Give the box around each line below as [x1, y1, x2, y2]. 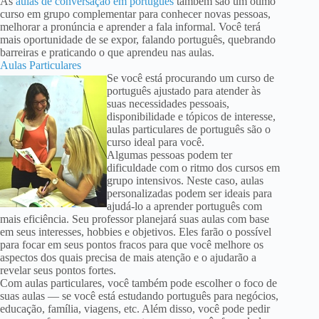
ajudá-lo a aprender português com [107, 200, 262, 213]
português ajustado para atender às [107, 85, 261, 98]
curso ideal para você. [107, 136, 204, 149]
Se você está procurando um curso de [107, 72, 274, 85]
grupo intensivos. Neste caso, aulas [107, 174, 263, 187]
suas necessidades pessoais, [107, 98, 229, 110]
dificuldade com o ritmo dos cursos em [107, 162, 280, 174]
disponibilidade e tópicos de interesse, [107, 110, 276, 123]
